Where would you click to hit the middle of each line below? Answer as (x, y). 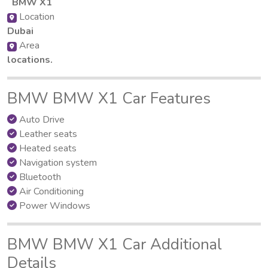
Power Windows (54, 205)
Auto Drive (41, 119)
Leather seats (47, 134)
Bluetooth (39, 177)
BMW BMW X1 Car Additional (115, 244)
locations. (30, 60)
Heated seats (47, 148)
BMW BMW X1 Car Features (109, 98)
